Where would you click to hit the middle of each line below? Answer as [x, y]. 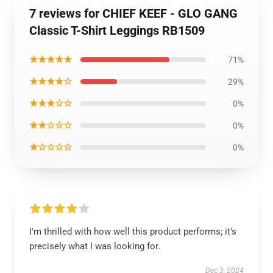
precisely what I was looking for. [95, 246]
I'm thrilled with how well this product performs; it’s [133, 232]
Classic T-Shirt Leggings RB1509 [117, 30]
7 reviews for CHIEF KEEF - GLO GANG [133, 13]
